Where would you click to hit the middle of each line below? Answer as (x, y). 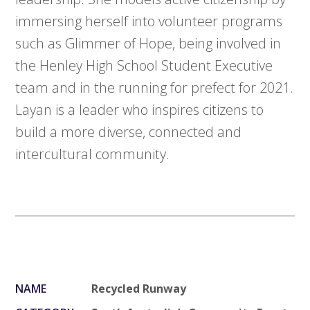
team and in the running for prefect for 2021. (155, 88)
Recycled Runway (139, 289)
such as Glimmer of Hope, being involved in (148, 44)
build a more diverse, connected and (129, 132)
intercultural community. (93, 154)
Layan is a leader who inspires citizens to (140, 110)
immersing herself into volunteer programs (149, 21)
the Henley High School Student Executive (144, 66)
